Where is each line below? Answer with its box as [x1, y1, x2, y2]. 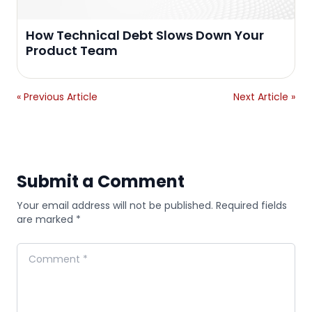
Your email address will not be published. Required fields [17, 198, 287, 212]
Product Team [26, 41, 118, 59]
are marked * [17, 212, 81, 226]
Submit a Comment [17, 169, 185, 193]
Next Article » [233, 89, 295, 104]
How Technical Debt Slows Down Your [26, 26, 264, 44]
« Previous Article [17, 89, 97, 104]
